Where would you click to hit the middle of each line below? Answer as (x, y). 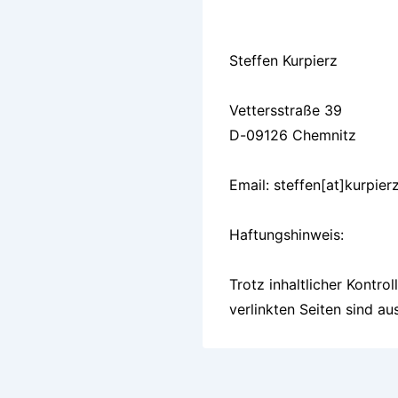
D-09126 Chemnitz (293, 135)
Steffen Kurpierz (283, 60)
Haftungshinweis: (287, 235)
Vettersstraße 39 (286, 110)
